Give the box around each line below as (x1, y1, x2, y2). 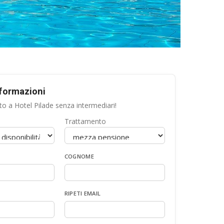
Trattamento (64, 116, 106, 126)
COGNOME (64, 152, 94, 160)
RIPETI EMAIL (64, 189, 101, 197)
